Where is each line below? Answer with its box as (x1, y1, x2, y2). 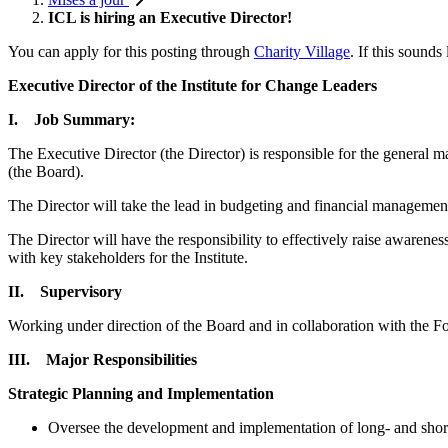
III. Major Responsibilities (8, 350, 197, 368)
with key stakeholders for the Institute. (8, 248, 248, 266)
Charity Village (254, 42, 350, 60)
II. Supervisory (8, 282, 122, 300)
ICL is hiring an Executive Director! (48, 8, 292, 26)
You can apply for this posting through (8, 42, 254, 60)
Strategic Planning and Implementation (8, 384, 274, 402)
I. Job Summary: (8, 110, 139, 128)
